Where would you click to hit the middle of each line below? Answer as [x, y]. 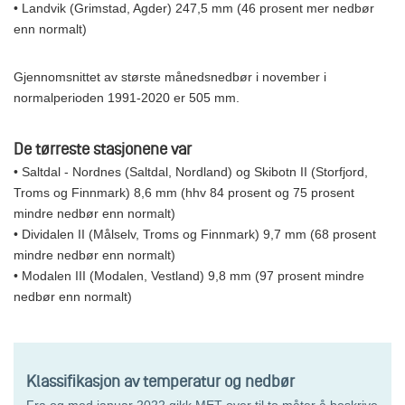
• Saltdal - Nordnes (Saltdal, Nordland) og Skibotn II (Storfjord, [191, 171]
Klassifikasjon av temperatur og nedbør [160, 381]
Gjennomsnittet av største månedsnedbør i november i [170, 76]
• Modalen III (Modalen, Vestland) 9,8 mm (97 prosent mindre [189, 275]
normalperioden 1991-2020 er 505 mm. [128, 97]
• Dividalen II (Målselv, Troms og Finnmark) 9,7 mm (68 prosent [195, 234]
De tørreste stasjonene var [104, 148]
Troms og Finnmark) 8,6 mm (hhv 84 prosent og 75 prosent [184, 192]
